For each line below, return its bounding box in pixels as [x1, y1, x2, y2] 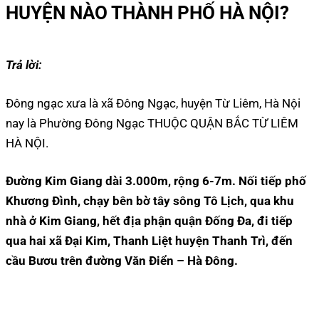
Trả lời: [6, 58, 42, 73]
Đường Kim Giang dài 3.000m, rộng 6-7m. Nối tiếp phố [6, 174, 306, 189]
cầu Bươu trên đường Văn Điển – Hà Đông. [6, 253, 238, 268]
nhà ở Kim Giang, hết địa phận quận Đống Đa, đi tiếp [6, 214, 293, 229]
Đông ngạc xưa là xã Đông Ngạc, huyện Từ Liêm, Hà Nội [6, 95, 300, 110]
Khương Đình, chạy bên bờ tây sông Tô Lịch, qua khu [6, 194, 294, 209]
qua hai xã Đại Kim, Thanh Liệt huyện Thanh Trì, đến [6, 234, 293, 249]
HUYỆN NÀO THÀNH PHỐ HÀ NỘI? [6, 2, 289, 24]
